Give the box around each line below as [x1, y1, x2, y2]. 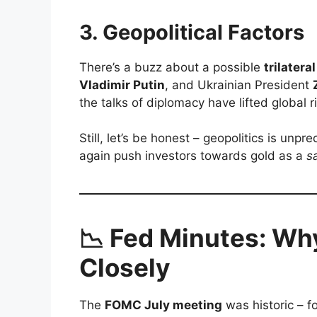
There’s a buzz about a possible [79, 59, 264, 74]
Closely [79, 253, 171, 283]
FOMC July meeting [105, 298, 222, 313]
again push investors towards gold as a [79, 149, 306, 163]
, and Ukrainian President [165, 77, 313, 92]
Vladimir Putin [79, 77, 165, 92]
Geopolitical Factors [103, 19, 304, 45]
